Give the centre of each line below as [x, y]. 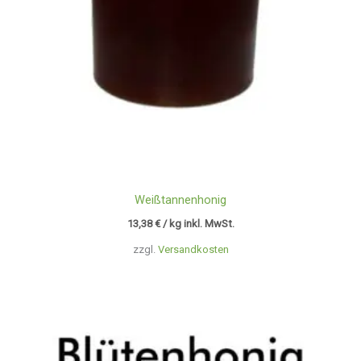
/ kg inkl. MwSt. [198, 224]
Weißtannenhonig [180, 200]
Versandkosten [193, 249]
